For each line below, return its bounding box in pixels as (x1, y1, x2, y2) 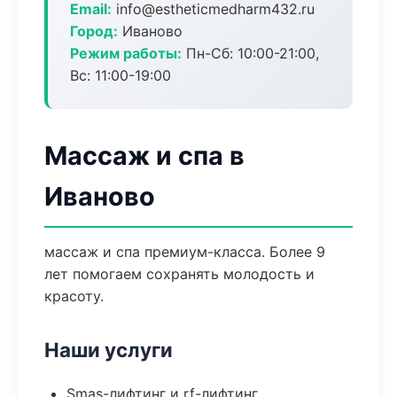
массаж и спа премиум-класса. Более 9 (44, 243, 325, 261)
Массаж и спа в (44, 140, 245, 171)
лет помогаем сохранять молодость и (44, 265, 315, 283)
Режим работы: (70, 44, 182, 62)
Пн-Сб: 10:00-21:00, (182, 44, 319, 62)
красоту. (44, 287, 104, 305)
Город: (70, 22, 118, 40)
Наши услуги (44, 338, 173, 362)
